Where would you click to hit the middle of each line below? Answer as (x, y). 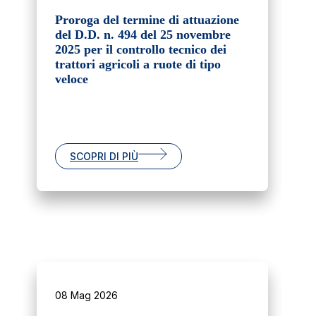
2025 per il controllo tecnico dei (141, 50)
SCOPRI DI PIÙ (104, 157)
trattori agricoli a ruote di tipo (138, 65)
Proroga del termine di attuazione (147, 20)
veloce (72, 79)
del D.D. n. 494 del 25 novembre (143, 35)
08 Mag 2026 (86, 296)
